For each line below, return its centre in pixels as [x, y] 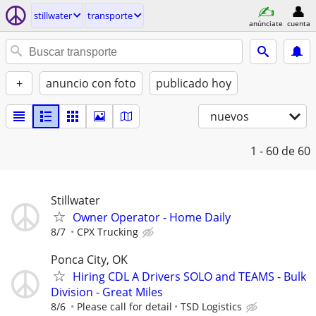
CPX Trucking [108, 232]
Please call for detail [124, 307]
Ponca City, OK [89, 260]
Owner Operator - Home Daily [152, 217]
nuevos [230, 116]
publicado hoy [194, 83]
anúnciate [266, 23]
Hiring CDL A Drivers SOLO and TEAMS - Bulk [189, 277]
